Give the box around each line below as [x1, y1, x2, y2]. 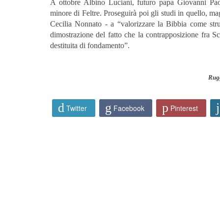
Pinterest [170, 103, 198, 113]
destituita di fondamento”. [50, 41, 130, 50]
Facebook [113, 103, 144, 113]
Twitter [66, 103, 87, 113]
